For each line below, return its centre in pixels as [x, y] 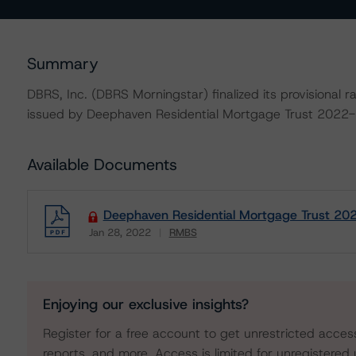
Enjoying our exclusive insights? [145, 304]
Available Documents [102, 164]
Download [113, 244]
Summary [62, 64]
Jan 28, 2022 [120, 232]
